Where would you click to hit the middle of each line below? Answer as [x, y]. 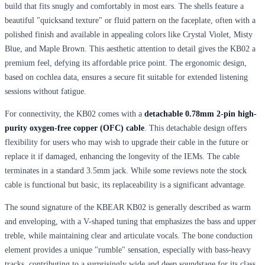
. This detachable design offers [195, 128]
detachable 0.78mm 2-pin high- [201, 114]
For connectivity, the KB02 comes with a [75, 114]
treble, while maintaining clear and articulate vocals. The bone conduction [129, 235]
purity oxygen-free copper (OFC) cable [75, 128]
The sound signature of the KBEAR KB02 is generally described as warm [128, 207]
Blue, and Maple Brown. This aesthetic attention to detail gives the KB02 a [130, 49]
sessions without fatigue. [46, 91]
